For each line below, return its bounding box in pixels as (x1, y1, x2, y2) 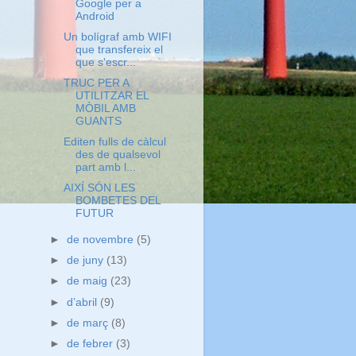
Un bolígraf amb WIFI (63, 30, 172, 43)
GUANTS (75, 115, 122, 127)
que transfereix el (75, 43, 163, 56)
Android (75, 10, 114, 22)
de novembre (67, 234, 137, 246)
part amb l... (75, 161, 136, 174)
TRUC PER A (63, 77, 129, 89)
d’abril (67, 296, 101, 308)
